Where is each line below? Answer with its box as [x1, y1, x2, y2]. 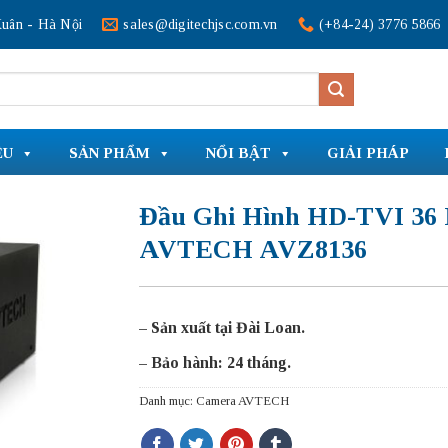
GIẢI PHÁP [327, 144, 409, 161]
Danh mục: [139, 394, 196, 408]
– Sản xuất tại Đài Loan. [139, 319, 305, 336]
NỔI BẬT [206, 144, 271, 161]
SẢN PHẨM [69, 144, 150, 161]
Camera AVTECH [196, 394, 289, 408]
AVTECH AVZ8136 [139, 235, 367, 264]
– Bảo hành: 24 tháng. [139, 354, 291, 371]
